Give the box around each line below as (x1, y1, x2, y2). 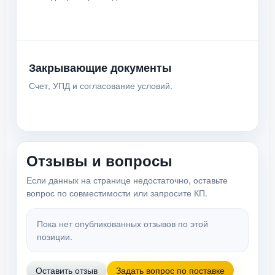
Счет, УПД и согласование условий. (29, 79, 172, 91)
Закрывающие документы (29, 60, 171, 76)
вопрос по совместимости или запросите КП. (26, 187, 207, 199)
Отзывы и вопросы (26, 150, 172, 171)
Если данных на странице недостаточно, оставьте (26, 174, 228, 186)
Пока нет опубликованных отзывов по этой (37, 217, 208, 230)
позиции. (37, 230, 72, 242)
